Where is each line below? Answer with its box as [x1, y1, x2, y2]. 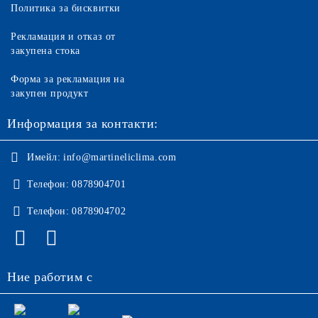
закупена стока [11, 45, 80, 56]
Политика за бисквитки [11, 3, 121, 13]
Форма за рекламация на [11, 74, 125, 84]
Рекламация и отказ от [11, 31, 116, 42]
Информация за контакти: [7, 116, 158, 131]
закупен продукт [11, 88, 89, 99]
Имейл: [27, 152, 61, 163]
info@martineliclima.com [63, 152, 177, 163]
